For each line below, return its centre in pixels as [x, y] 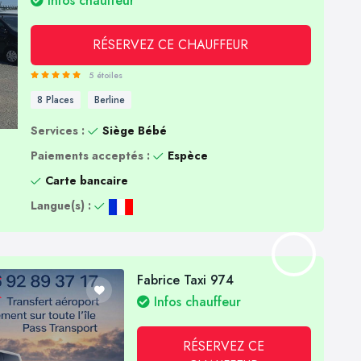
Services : [57, 131]
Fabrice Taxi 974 [185, 280]
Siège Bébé [134, 131]
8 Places [55, 100]
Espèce [187, 156]
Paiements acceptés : [90, 156]
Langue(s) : [60, 206]
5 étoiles [105, 75]
